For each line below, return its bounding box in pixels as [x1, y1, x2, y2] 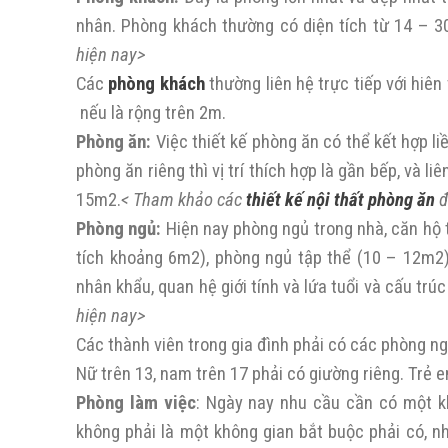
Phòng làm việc [76, 392, 196, 414]
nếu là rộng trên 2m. [76, 102, 226, 124]
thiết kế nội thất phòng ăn [246, 189, 435, 211]
